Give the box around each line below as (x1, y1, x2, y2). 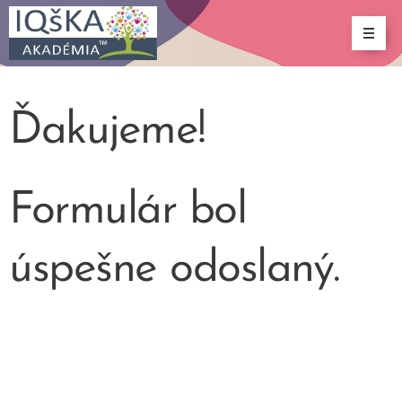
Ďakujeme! (9, 109, 205, 154)
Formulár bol (9, 188, 246, 234)
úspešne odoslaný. (9, 247, 339, 293)
